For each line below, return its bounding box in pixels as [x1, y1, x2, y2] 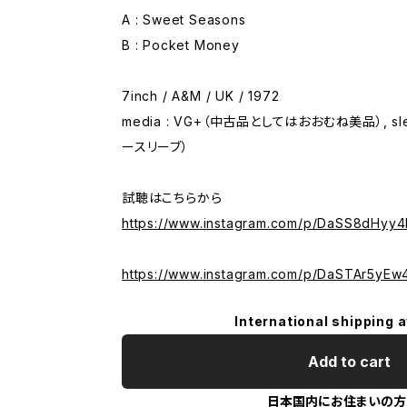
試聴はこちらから [122, 189, 223, 205]
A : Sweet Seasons [122, 11, 246, 27]
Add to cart [307, 352, 391, 371]
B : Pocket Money [122, 36, 240, 53]
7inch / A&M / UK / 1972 [122, 87, 280, 104]
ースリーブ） [122, 138, 189, 154]
